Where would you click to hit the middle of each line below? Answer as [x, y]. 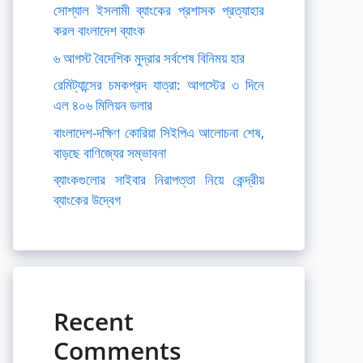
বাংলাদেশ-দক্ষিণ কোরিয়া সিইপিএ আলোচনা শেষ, [159, 132]
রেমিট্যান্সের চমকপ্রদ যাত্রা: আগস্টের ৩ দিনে [159, 85]
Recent [94, 321]
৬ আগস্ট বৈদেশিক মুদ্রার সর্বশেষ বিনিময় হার [149, 58]
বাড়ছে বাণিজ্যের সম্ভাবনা [110, 152]
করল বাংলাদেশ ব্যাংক [99, 30]
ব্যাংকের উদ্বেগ [87, 200]
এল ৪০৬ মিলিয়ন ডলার [103, 105]
